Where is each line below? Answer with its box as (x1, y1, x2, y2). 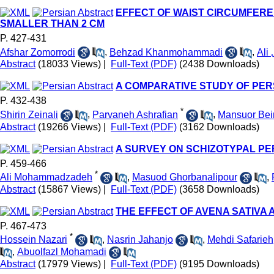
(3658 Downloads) (179, 183, 259, 194)
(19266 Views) (38, 121, 101, 132)
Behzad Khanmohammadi (109, 46, 223, 57)
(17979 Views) (38, 258, 101, 269)
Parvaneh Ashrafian (92, 109, 178, 120)
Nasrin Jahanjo (107, 234, 173, 245)
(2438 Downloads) (179, 59, 259, 70)
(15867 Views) (38, 183, 101, 194)
